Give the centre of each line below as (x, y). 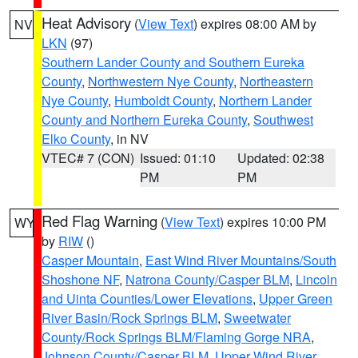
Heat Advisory (86, 22)
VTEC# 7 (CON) (88, 158)
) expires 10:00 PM (273, 222)
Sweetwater (257, 318)
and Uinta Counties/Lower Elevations (147, 298)
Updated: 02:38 (281, 158)
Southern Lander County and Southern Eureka (173, 62)
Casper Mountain (90, 260)
